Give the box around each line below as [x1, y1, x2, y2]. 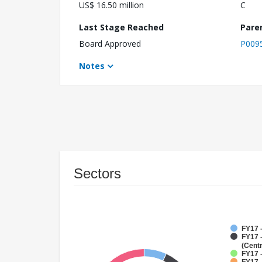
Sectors [74, 166, 121, 182]
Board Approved [79, 38, 141, 50]
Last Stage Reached [79, 22, 164, 33]
